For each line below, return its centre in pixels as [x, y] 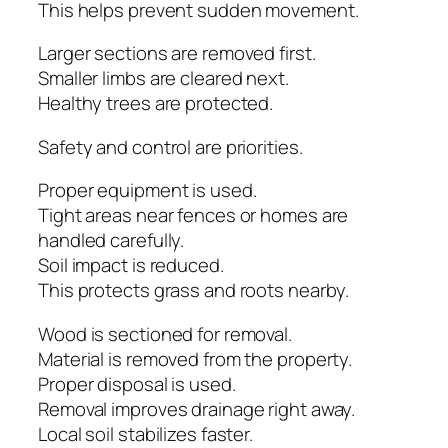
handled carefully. [111, 240]
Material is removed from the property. [195, 358]
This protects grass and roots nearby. [194, 290]
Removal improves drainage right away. [197, 408]
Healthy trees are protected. [156, 103]
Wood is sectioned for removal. [165, 333]
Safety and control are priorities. [170, 146]
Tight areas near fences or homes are [193, 215]
